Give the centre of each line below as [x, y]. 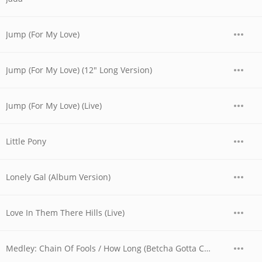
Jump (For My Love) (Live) [54, 106]
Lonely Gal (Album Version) [58, 177]
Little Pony [26, 141]
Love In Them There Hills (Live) [65, 213]
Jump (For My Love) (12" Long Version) [79, 70]
